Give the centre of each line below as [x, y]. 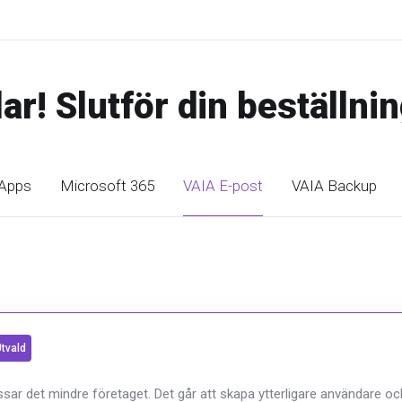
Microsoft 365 [107, 186]
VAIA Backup [334, 186]
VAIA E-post [223, 186]
